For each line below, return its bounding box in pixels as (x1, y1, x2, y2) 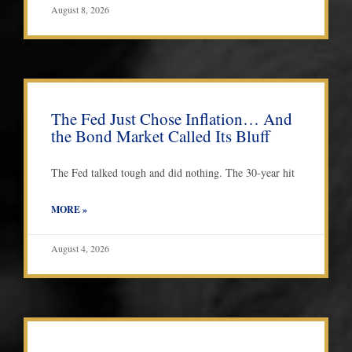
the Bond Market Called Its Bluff (51, 125, 270, 148)
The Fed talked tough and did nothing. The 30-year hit (51, 165, 295, 181)
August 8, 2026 (51, 3, 109, 16)
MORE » (51, 203, 87, 217)
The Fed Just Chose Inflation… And (51, 108, 292, 130)
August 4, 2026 (51, 242, 109, 255)
